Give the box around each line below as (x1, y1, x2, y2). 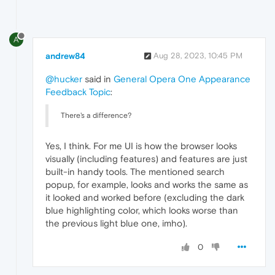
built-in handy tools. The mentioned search (45, 166, 225, 177)
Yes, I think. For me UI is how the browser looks (45, 141, 237, 152)
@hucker (45, 74, 82, 85)
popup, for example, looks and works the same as (45, 179, 248, 190)
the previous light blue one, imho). (45, 218, 187, 229)
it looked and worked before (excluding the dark (45, 192, 244, 203)
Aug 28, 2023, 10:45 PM (153, 51, 242, 61)
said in (82, 74, 114, 85)
